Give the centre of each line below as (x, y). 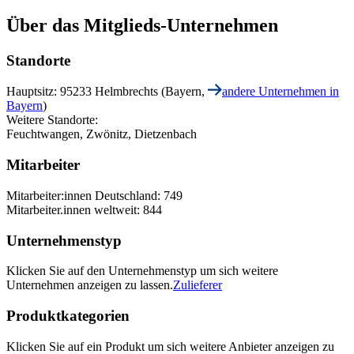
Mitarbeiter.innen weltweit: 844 (84, 209)
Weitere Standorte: (52, 120)
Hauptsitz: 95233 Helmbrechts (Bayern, (107, 92)
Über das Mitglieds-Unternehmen (142, 25)
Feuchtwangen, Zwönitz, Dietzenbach (102, 134)
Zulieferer (198, 285)
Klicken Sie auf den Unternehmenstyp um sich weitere (142, 271)
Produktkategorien (68, 316)
